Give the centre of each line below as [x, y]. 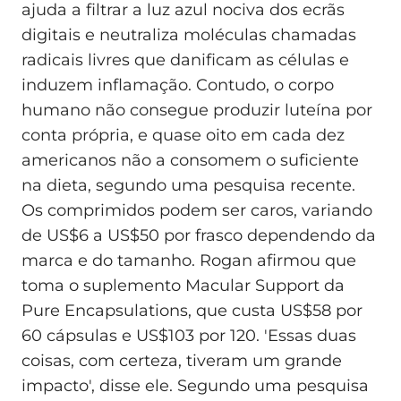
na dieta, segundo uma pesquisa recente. [188, 186]
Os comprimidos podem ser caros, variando [197, 211]
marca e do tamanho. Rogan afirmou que [189, 261]
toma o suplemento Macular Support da [183, 286]
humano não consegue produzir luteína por [197, 111]
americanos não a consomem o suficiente [190, 161]
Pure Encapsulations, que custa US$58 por [192, 311]
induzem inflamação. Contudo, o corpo [178, 85]
